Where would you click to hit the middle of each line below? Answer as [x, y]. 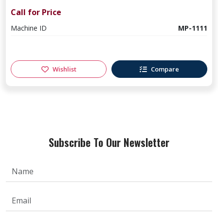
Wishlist [64, 69]
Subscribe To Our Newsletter [109, 142]
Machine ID [29, 28]
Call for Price [36, 12]
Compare [165, 69]
